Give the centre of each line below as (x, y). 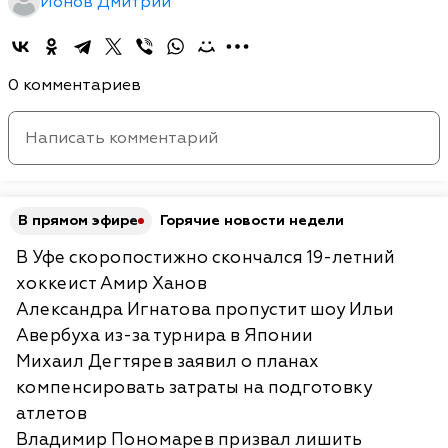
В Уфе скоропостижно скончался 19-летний (205, 257)
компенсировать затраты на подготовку (194, 387)
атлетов (51, 413)
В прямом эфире (78, 220)
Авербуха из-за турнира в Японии (164, 335)
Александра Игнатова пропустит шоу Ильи (205, 309)
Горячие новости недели (252, 220)
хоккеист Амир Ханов (111, 283)
